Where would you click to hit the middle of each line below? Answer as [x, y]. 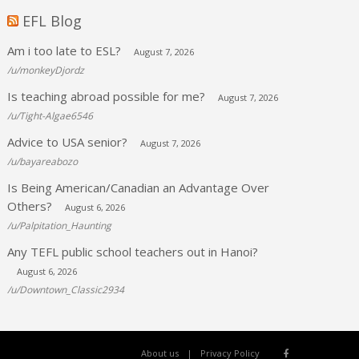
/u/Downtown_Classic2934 [66, 290]
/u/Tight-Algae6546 [50, 116]
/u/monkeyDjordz [46, 70]
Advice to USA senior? [68, 142]
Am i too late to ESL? [65, 50]
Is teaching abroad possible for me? [107, 96]
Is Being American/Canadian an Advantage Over [139, 188]
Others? [30, 206]
